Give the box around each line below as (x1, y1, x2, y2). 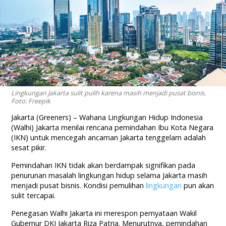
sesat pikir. (11, 143, 47, 153)
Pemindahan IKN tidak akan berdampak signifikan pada (11, 160, 196, 171)
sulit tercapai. (11, 191, 56, 201)
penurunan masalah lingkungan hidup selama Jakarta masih (11, 171, 208, 181)
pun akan (182, 181, 214, 191)
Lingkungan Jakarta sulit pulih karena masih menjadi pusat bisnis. (11, 88, 206, 98)
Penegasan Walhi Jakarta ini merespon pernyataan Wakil (11, 208, 197, 218)
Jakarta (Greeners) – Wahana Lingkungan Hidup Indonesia (11, 112, 203, 123)
